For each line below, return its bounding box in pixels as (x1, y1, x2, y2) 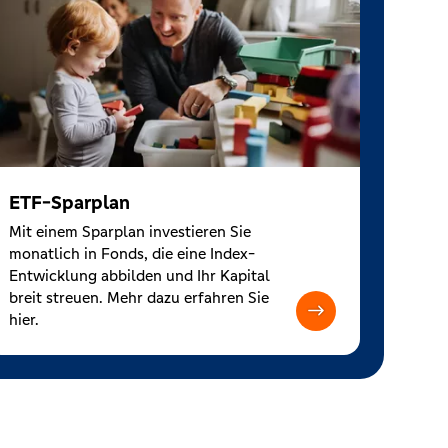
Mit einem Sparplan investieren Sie (8, 221, 251, 241)
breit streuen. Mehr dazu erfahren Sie (8, 287, 269, 307)
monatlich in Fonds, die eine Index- (8, 243, 255, 263)
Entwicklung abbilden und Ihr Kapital (8, 265, 270, 285)
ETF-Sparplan (8, 189, 130, 214)
